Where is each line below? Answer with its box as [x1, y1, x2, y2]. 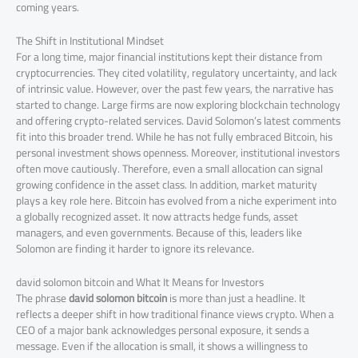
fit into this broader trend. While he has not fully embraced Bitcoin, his [16, 125, 332, 147]
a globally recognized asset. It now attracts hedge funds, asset [16, 205, 298, 227]
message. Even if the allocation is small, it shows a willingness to [16, 335, 308, 356]
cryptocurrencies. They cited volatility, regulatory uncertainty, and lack [16, 62, 337, 83]
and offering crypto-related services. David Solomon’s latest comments [16, 109, 340, 131]
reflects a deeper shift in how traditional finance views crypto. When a [16, 303, 334, 324]
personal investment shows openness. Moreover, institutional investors [16, 141, 340, 163]
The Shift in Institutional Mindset [16, 30, 164, 51]
